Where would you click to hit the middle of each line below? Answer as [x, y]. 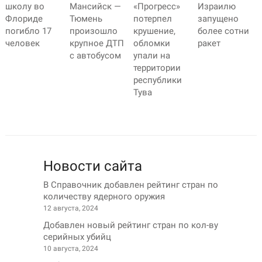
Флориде [24, 19]
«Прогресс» [157, 7]
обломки [152, 44]
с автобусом [95, 56]
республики [158, 80]
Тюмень [86, 19]
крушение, [155, 31]
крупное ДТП [96, 44]
